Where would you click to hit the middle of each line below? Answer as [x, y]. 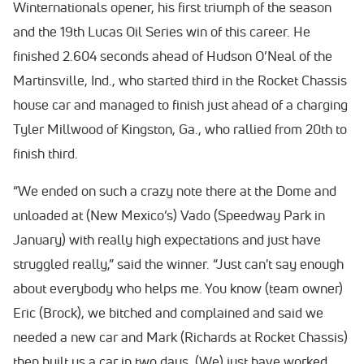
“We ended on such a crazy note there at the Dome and [175, 191]
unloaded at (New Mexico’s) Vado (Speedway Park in [169, 215]
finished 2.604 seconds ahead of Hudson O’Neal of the [173, 56]
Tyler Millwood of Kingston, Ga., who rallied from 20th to [180, 129]
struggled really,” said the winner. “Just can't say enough [178, 264]
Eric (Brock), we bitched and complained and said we [168, 312]
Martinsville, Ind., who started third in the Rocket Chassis [180, 80]
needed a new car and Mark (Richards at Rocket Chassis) [180, 337]
